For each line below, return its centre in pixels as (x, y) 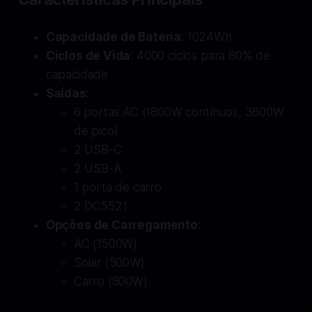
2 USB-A (97, 168)
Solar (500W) (109, 262)
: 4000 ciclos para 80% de (201, 55)
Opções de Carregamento (122, 225)
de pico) (96, 131)
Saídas (66, 93)
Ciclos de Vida (88, 55)
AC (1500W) (106, 243)
